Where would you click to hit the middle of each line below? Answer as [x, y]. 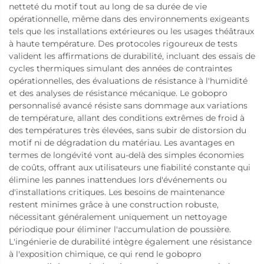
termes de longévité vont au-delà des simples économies [126, 155]
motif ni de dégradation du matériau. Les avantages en [122, 142]
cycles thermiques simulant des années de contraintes [121, 68]
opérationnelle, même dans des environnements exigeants [129, 19]
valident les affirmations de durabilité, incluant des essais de [132, 56]
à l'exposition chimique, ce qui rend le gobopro [105, 254]
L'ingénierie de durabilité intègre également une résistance [130, 241]
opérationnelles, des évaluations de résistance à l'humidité [128, 80]
